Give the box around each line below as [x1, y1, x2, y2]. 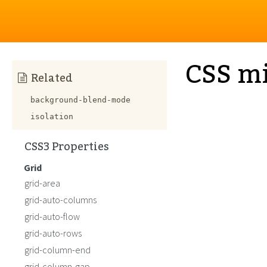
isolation [30, 112, 73, 121]
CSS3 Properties [24, 136, 109, 157]
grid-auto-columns [24, 194, 97, 206]
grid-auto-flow [24, 210, 80, 222]
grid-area [24, 177, 60, 189]
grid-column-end [24, 244, 91, 256]
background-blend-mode [30, 95, 131, 104]
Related [31, 67, 73, 89]
